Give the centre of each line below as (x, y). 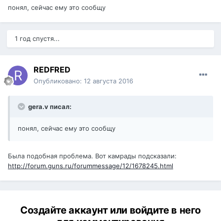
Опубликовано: (59, 81)
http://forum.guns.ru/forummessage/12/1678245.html (91, 166)
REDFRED (52, 70)
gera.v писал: (49, 107)
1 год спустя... (37, 39)
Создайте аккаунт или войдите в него (110, 210)
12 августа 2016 (109, 81)
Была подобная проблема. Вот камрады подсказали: (92, 156)
